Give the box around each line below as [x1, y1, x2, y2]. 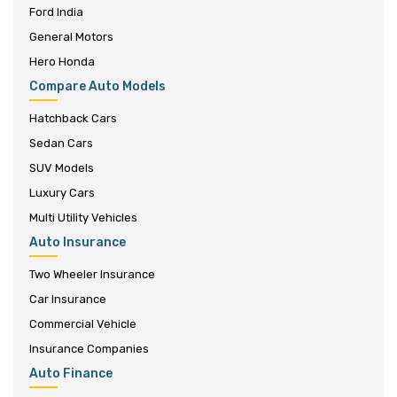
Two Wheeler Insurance [29, 268, 155, 281]
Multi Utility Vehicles [29, 211, 137, 224]
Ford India [29, 5, 83, 19]
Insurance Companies [29, 342, 149, 355]
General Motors [29, 30, 113, 43]
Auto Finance [29, 366, 113, 381]
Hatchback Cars [29, 112, 117, 125]
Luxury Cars [29, 186, 95, 199]
